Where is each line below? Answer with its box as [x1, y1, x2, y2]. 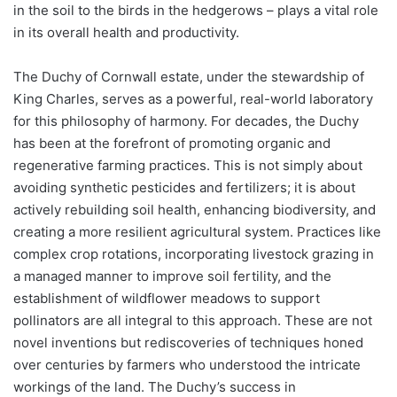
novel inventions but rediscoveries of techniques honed [13, 333, 363, 351]
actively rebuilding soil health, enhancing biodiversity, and [13, 200, 376, 218]
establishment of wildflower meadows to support [13, 289, 320, 307]
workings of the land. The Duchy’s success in [13, 378, 296, 395]
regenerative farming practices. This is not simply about [13, 156, 362, 174]
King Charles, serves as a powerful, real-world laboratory [13, 90, 373, 107]
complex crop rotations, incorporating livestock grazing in [13, 245, 374, 262]
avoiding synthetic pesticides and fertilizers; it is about [13, 178, 355, 196]
